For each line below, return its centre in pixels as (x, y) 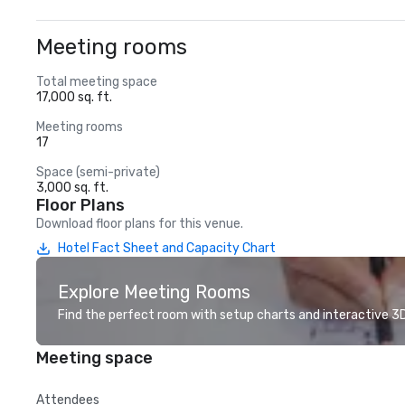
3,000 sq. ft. (72, 188)
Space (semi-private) (98, 172)
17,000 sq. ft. (74, 97)
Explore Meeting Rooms (154, 292)
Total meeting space (97, 82)
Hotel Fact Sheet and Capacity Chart (167, 248)
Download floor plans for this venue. (140, 224)
